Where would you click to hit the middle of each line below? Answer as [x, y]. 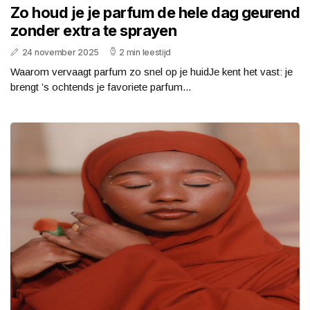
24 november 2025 [60, 52]
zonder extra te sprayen [94, 30]
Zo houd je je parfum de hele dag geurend [155, 12]
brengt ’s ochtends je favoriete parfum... [101, 86]
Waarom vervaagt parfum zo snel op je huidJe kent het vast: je [152, 71]
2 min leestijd [145, 52]
